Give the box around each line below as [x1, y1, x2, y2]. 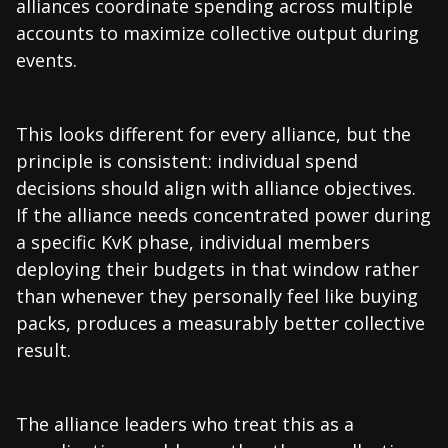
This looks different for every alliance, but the [16, 121, 411, 146]
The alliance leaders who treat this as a [16, 411, 354, 436]
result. [16, 337, 71, 362]
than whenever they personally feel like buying [16, 283, 418, 308]
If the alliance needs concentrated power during [16, 202, 431, 227]
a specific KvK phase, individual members [16, 229, 370, 254]
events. [16, 47, 77, 72]
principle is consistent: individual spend [16, 148, 358, 173]
